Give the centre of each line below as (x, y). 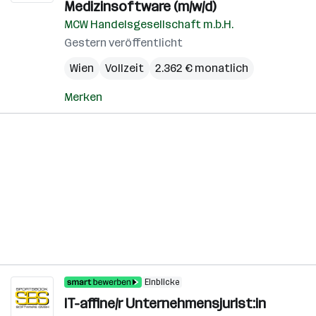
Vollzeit (124, 68)
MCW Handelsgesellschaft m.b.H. (149, 24)
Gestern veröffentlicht (123, 43)
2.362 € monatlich (202, 68)
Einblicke (162, 282)
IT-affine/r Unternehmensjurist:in (165, 303)
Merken (83, 97)
